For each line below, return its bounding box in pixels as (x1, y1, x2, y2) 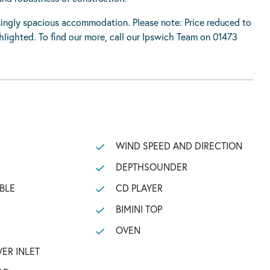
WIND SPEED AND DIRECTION (115, 139, 242, 152)
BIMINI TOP (115, 202, 162, 215)
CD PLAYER (115, 181, 163, 194)
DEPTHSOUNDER (115, 160, 187, 173)
